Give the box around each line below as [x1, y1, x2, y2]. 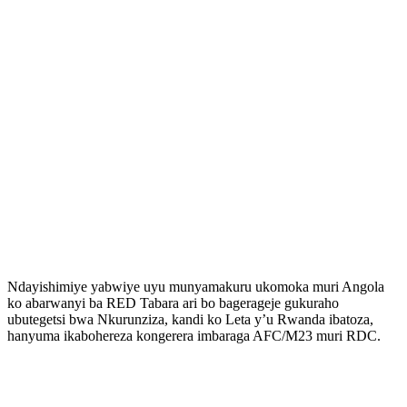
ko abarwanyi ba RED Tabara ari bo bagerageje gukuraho [7, 294, 339, 311]
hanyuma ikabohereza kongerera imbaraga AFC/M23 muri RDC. [7, 327, 381, 343]
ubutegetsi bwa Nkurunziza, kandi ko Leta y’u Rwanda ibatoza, [7, 311, 373, 327]
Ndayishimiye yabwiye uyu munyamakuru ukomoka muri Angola [7, 278, 384, 294]
